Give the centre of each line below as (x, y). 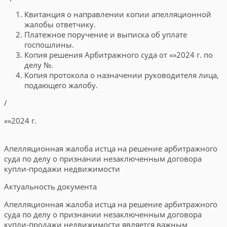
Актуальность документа (50, 186)
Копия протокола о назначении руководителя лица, (122, 75)
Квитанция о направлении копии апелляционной (118, 14)
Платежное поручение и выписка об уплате (106, 34)
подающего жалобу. (61, 85)
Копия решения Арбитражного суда (92, 55)
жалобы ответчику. (60, 24)
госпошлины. (49, 45)
